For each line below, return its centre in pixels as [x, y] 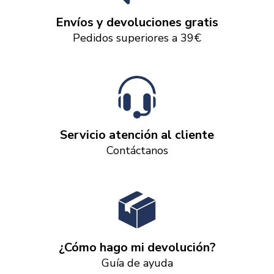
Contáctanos [137, 150]
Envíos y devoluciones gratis [137, 22]
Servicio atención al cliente [137, 135]
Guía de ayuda [137, 263]
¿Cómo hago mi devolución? [137, 247]
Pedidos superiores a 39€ [137, 38]
